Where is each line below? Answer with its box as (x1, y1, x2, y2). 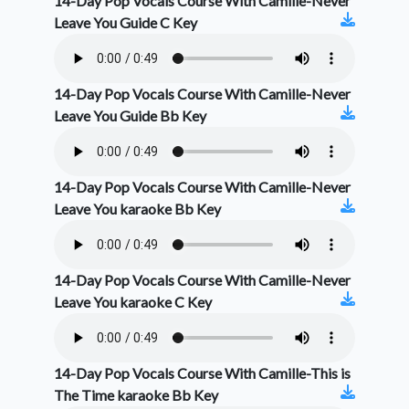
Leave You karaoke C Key (54, 293, 212, 311)
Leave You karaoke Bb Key (54, 200, 221, 218)
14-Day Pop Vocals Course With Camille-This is (54, 364, 351, 383)
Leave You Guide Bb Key (54, 107, 206, 125)
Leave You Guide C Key (54, 14, 197, 32)
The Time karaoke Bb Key (54, 386, 218, 404)
